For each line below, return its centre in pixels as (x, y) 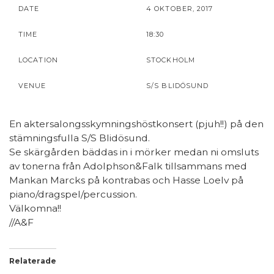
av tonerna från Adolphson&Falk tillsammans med (128, 166)
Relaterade (33, 261)
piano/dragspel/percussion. (73, 194)
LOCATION (38, 60)
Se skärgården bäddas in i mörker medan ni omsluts (134, 152)
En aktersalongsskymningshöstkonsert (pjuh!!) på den (136, 124)
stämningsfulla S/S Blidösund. (80, 138)
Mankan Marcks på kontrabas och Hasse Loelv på (126, 180)
